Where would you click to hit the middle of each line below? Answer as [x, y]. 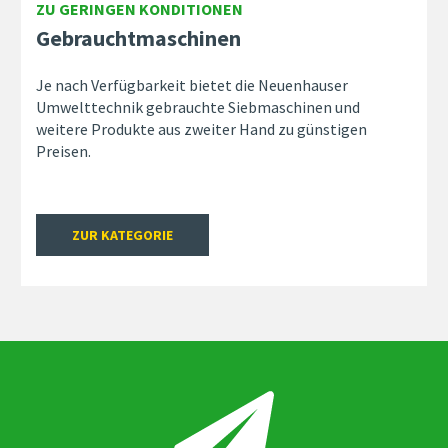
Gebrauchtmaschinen [138, 37]
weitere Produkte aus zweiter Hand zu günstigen [201, 128]
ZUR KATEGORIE [122, 234]
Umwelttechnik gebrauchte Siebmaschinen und [197, 106]
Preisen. [66, 150]
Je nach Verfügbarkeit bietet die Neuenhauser [191, 84]
